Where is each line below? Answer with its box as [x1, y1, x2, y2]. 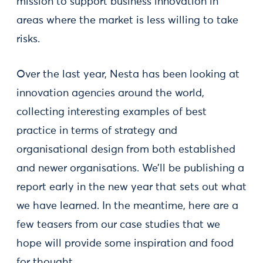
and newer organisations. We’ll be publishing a [16, 163, 244, 174]
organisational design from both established [16, 144, 235, 155]
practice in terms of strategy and [16, 126, 177, 136]
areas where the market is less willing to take [16, 15, 238, 26]
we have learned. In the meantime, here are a [16, 201, 238, 211]
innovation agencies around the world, [16, 88, 204, 99]
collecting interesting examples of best [16, 107, 207, 117]
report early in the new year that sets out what [16, 182, 247, 193]
